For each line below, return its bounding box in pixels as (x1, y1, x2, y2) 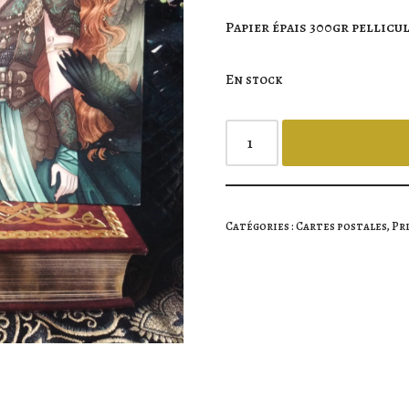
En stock (225, 70, 282, 89)
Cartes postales (295, 218, 386, 234)
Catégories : (225, 218, 296, 234)
